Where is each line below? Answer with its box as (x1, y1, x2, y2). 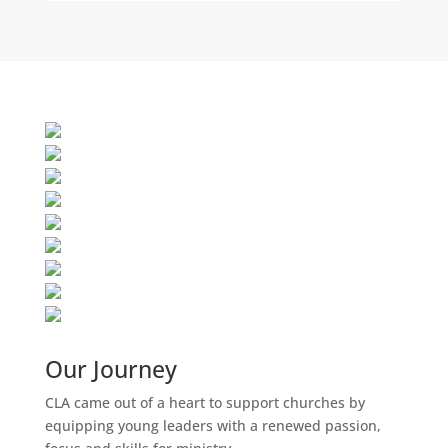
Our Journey (44, 353, 177, 385)
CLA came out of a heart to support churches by (44, 393, 365, 412)
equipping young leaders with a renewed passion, (44, 416, 381, 435)
